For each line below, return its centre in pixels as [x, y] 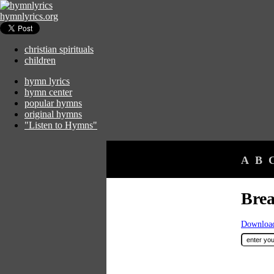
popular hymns [53, 103]
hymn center [48, 92]
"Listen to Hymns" [61, 125]
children [40, 60]
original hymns [53, 114]
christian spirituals [59, 49]
